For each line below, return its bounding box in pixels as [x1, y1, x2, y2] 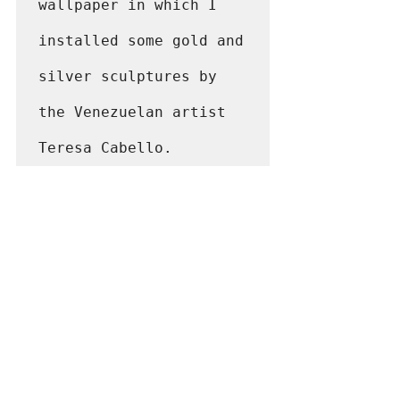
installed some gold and [38, 31, 244, 49]
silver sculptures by [38, 67, 217, 85]
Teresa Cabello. [38, 138, 172, 156]
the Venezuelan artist [38, 103, 226, 121]
